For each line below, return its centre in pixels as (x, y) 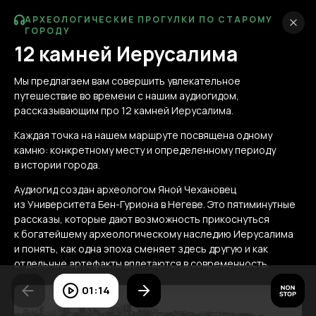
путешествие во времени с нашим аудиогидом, (127, 96)
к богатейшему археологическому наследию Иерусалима (154, 234)
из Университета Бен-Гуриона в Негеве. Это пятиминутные (155, 204)
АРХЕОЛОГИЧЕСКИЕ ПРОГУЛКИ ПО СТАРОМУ (148, 19)
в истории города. (57, 165)
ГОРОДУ (47, 31)
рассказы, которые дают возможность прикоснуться (142, 219)
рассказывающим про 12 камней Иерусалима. (124, 110)
